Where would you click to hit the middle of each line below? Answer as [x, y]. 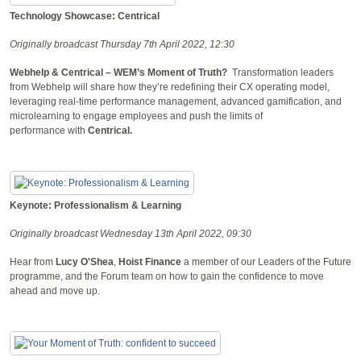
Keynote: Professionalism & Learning [95, 205]
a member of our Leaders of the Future [266, 261]
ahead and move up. [56, 290]
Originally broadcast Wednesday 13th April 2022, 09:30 [131, 233]
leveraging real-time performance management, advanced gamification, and [176, 101]
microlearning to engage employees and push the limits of [136, 116]
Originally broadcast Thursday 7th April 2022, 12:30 [122, 44]
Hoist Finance [150, 261]
